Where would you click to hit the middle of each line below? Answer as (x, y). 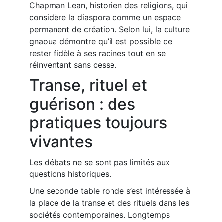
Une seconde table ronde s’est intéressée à (110, 191)
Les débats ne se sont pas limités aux (100, 162)
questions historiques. (70, 174)
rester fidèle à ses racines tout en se (97, 53)
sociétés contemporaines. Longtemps (100, 215)
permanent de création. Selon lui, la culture (110, 29)
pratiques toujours (98, 123)
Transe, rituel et (88, 85)
